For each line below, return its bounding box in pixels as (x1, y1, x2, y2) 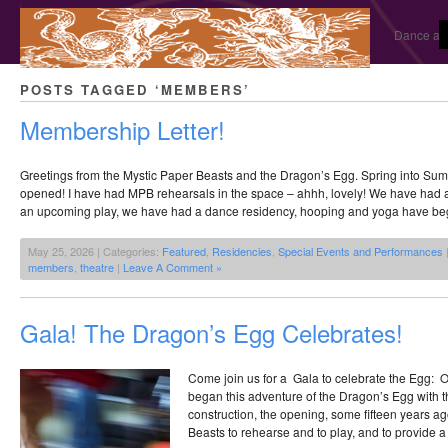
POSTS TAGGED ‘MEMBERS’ (20, 80, 250, 100)
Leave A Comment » (123, 259, 222, 276)
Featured (162, 243, 206, 260)
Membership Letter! (20, 112, 225, 148)
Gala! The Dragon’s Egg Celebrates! (20, 315, 403, 351)
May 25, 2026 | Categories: (28, 243, 162, 260)
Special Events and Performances (278, 243, 443, 260)
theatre (80, 259, 114, 276)
